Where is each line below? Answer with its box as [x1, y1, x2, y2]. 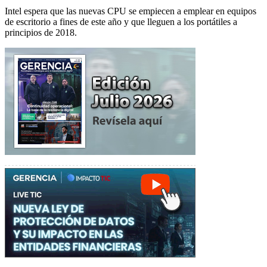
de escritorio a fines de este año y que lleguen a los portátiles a [5, 16, 237, 27]
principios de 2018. [5, 27, 77, 38]
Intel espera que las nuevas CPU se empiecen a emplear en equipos [5, 5, 256, 16]
